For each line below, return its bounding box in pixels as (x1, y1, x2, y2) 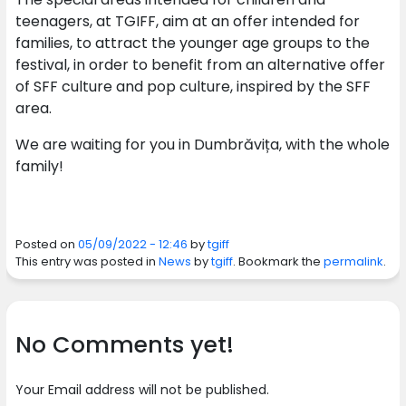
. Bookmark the (232, 253, 324, 270)
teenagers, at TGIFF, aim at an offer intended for (14, 11, 360, 32)
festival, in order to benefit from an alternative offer (14, 54, 385, 75)
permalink (323, 253, 383, 270)
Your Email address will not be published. (14, 381, 269, 399)
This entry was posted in (14, 253, 159, 270)
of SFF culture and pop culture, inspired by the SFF (14, 76, 371, 97)
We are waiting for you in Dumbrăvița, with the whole (14, 134, 390, 155)
